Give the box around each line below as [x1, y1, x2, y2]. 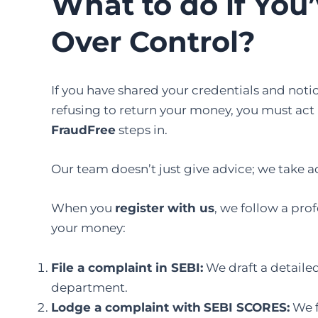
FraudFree [51, 122, 116, 137]
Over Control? [51, 23, 256, 59]
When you [51, 201, 115, 216]
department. [51, 280, 128, 295]
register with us [115, 201, 214, 216]
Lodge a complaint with [51, 300, 201, 314]
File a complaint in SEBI [51, 260, 200, 275]
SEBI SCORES [204, 300, 287, 314]
